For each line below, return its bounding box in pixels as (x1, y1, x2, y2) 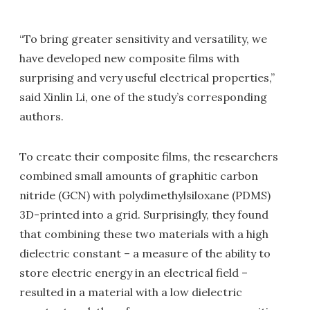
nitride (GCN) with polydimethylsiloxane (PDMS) (19, 188, 271, 202)
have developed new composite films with (19, 51, 239, 65)
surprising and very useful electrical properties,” (19, 71, 275, 84)
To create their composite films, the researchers (19, 149, 278, 163)
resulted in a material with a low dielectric (19, 285, 242, 299)
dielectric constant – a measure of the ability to (19, 246, 271, 260)
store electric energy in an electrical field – (19, 266, 248, 280)
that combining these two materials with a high (19, 227, 268, 241)
